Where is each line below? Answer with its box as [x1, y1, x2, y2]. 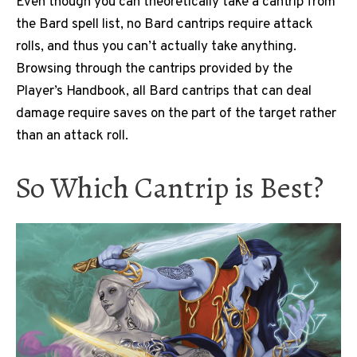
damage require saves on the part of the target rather [16, 104, 336, 123]
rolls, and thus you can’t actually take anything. [16, 37, 296, 56]
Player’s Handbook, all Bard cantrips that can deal [16, 82, 312, 100]
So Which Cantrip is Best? [16, 167, 324, 209]
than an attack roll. [16, 127, 128, 145]
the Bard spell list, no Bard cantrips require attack [16, 15, 313, 33]
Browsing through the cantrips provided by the [16, 60, 292, 78]
